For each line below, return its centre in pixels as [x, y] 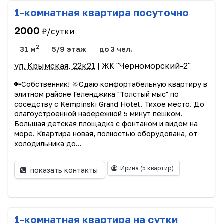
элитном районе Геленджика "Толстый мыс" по [97, 94]
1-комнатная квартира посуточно [102, 12]
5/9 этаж [69, 49]
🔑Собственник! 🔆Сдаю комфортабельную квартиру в [111, 84]
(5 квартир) [157, 168]
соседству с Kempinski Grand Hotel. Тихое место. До [109, 104]
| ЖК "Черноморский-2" [143, 66]
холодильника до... [48, 144]
